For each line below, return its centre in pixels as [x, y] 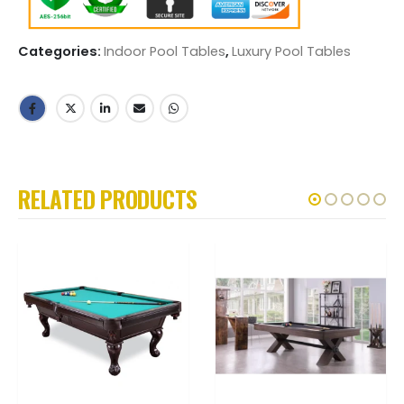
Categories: [61, 51]
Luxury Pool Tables [291, 51]
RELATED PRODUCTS [108, 198]
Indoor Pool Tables [165, 51]
